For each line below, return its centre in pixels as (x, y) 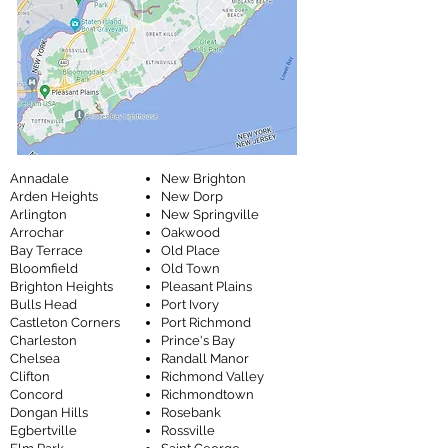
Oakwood (190, 232)
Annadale (39, 178)
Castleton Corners (65, 322)
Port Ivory (190, 304)
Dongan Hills (49, 412)
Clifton (30, 376)
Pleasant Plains (206, 286)
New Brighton (203, 178)
